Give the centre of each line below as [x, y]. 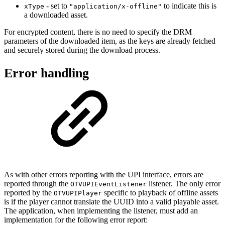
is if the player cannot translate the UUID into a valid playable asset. [111, 202]
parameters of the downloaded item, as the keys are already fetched [110, 41]
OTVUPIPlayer [78, 193]
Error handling [46, 73]
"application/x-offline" [116, 7]
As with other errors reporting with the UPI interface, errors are [104, 175]
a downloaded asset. [56, 15]
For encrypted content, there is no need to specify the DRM [98, 32]
